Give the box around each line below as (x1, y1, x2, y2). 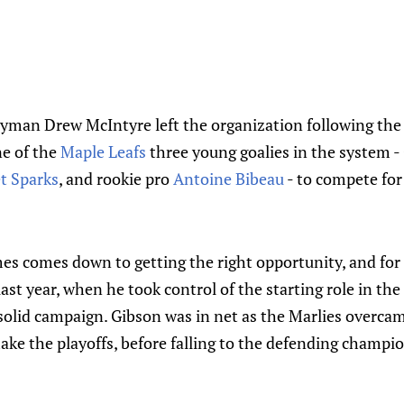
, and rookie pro (59, 168, 173, 189)
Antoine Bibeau (173, 168, 284, 189)
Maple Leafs (60, 141, 146, 162)
